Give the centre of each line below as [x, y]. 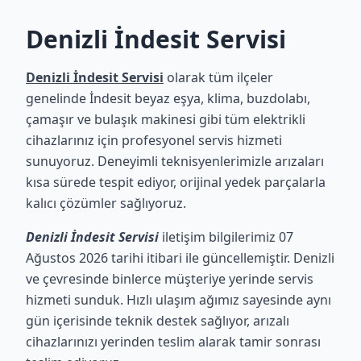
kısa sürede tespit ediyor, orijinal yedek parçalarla [176, 182]
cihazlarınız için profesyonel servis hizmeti [154, 140]
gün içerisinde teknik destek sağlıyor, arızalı [158, 321]
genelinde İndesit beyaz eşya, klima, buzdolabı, [168, 98]
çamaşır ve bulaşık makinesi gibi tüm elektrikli [166, 119]
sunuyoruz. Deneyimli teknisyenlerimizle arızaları [175, 161]
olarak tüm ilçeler [218, 77]
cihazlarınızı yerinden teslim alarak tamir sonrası [173, 342]
